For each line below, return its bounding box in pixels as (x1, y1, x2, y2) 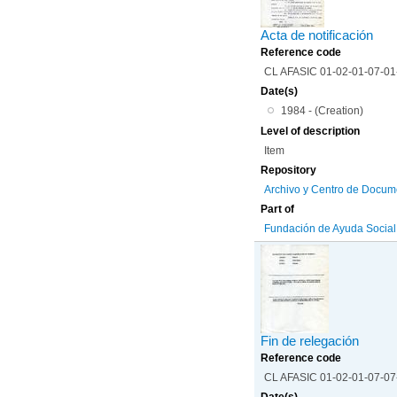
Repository (261, 163, 317, 176)
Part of (261, 202, 295, 215)
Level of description (261, 124, 361, 137)
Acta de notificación (261, 27, 374, 43)
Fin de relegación (261, 333, 360, 348)
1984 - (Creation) (280, 104, 363, 117)
